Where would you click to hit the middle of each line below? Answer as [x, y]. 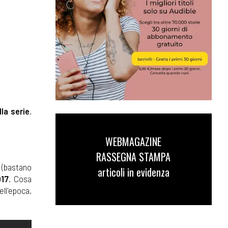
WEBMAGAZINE [134, 142]
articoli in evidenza [133, 172]
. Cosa [20, 178]
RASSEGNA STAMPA [134, 157]
